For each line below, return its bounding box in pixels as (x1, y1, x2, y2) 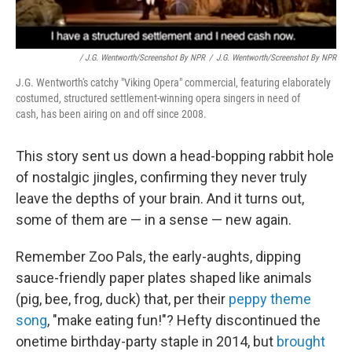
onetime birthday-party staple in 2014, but (16, 333, 277, 350)
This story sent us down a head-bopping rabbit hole (16, 148, 334, 165)
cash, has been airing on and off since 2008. (16, 108, 207, 121)
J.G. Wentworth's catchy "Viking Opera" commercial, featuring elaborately (16, 76, 331, 90)
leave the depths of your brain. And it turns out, (16, 190, 304, 207)
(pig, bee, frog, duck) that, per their (16, 291, 229, 308)
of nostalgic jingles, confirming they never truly (16, 169, 307, 186)
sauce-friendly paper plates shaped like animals (16, 269, 312, 287)
